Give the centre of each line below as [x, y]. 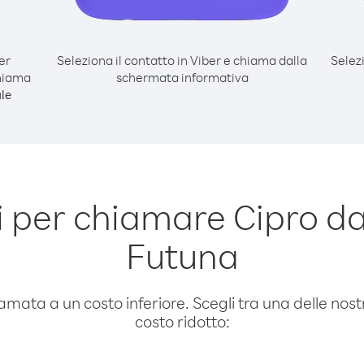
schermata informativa [182, 77]
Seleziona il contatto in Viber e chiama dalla [182, 60]
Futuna [182, 255]
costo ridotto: [182, 321]
